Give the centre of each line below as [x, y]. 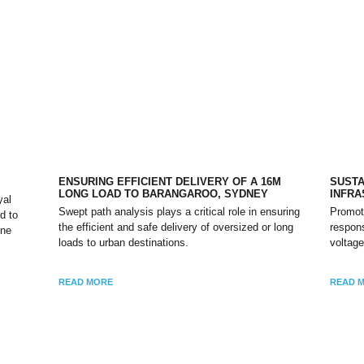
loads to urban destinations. [124, 242]
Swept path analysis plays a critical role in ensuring [180, 211]
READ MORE [86, 282]
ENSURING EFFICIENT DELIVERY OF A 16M [170, 181]
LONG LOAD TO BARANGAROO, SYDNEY [164, 193]
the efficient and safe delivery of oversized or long [176, 227]
